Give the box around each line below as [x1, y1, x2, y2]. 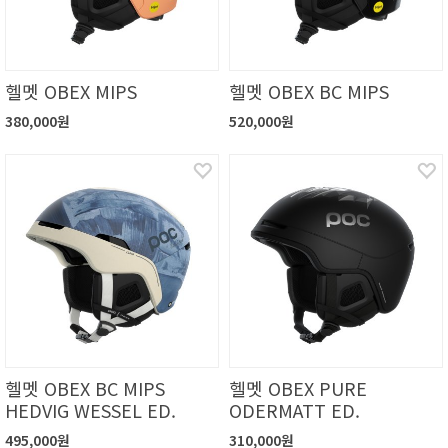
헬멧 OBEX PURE [229, 375, 367, 401]
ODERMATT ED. [229, 397, 360, 423]
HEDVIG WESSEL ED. [5, 397, 176, 423]
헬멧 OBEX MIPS [5, 78, 137, 104]
